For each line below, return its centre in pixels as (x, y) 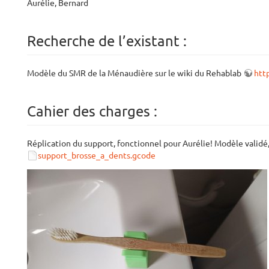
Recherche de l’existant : (107, 41)
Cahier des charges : (92, 111)
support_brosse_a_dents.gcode (97, 156)
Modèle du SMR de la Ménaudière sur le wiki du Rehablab (135, 73)
